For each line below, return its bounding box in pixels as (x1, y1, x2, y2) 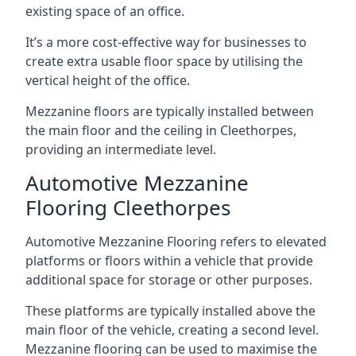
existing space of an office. (25, 2, 184, 20)
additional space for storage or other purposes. (25, 270, 312, 288)
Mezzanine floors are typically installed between (25, 102, 314, 120)
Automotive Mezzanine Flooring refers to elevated (25, 232, 327, 250)
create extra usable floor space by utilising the (25, 52, 303, 70)
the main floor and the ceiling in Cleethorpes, (25, 121, 296, 139)
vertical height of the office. (25, 71, 190, 89)
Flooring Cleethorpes (25, 192, 230, 222)
